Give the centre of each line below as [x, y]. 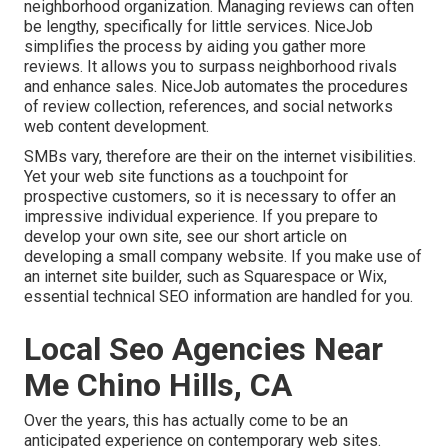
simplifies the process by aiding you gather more [195, 47]
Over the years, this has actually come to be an [186, 421]
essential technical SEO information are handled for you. [218, 297]
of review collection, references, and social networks [208, 107]
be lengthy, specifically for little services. [169, 27]
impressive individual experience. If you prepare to [201, 217]
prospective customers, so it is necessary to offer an [210, 197]
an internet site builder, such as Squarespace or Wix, [205, 277]
